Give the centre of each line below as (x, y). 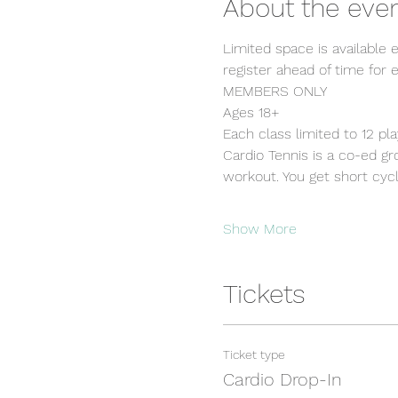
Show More (259, 229)
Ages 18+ (251, 112)
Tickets (264, 294)
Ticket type (254, 354)
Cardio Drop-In (282, 379)
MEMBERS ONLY (275, 91)
